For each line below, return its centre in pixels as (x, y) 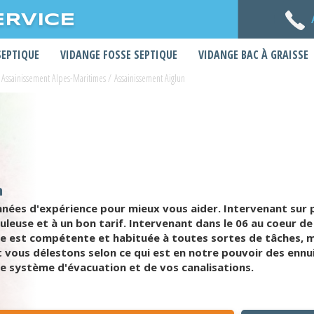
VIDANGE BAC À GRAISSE (253, 55)
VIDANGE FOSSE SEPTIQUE (119, 55)
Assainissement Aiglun (150, 78)
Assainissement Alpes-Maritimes (54, 78)
